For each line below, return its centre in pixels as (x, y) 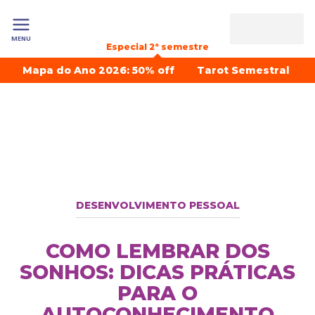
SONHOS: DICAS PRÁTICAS (157, 272)
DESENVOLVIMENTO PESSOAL (157, 205)
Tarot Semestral (243, 70)
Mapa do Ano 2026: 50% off (98, 70)
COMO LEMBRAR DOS (157, 251)
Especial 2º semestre (157, 47)
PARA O (157, 293)
